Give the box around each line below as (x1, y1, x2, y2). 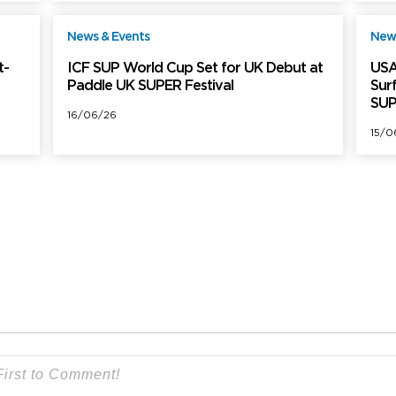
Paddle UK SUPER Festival (67, 80, 234, 94)
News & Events (67, 32, 150, 43)
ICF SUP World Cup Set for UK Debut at (67, 62, 324, 76)
